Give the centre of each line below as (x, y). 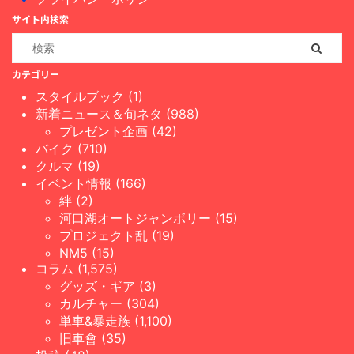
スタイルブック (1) (89, 96)
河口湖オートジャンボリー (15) (149, 218)
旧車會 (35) (93, 338)
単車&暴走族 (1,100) (116, 320)
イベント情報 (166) (91, 183)
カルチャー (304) (109, 303)
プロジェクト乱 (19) (117, 235)
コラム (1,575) (77, 268)
